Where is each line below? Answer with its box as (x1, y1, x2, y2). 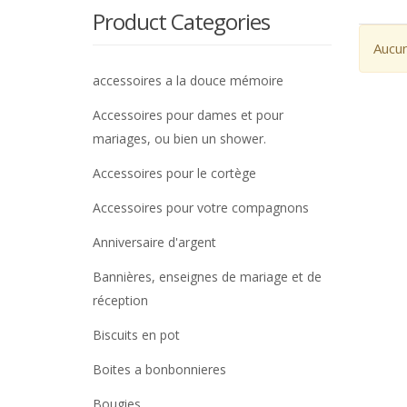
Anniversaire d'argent (93, 233, 216, 251)
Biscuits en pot (93, 325, 180, 343)
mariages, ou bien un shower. (93, 129, 266, 147)
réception (93, 291, 148, 309)
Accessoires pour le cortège (93, 164, 256, 182)
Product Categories (93, 5, 270, 36)
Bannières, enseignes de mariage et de (93, 267, 322, 285)
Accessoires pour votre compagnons (93, 198, 309, 216)
